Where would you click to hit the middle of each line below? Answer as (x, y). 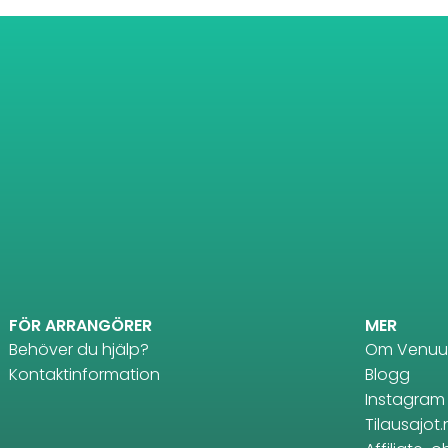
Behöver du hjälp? (78, 349)
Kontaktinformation (84, 374)
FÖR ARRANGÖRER (80, 325)
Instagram (404, 399)
